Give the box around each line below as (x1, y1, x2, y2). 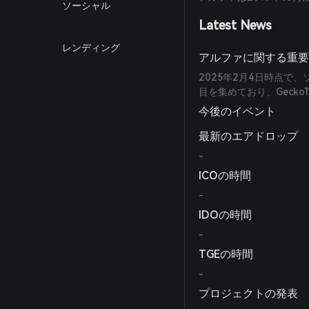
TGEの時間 (199, 248, 254, 261)
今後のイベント (199, 105, 277, 118)
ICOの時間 (199, 169, 252, 182)
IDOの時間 (199, 208, 252, 221)
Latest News (199, 18, 272, 32)
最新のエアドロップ (199, 130, 299, 143)
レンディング (62, 42, 120, 53)
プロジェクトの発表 (199, 287, 299, 300)
